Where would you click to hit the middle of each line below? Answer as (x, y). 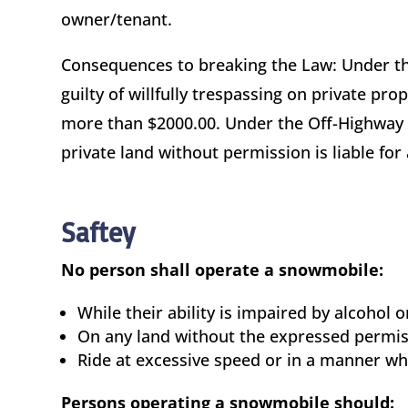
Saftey (98, 231)
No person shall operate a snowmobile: (223, 269)
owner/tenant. (117, 19)
